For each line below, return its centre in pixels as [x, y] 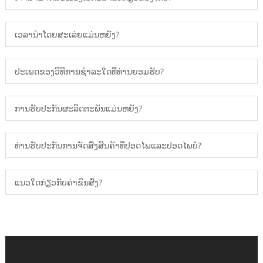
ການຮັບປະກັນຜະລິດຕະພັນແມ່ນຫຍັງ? [78, 108]
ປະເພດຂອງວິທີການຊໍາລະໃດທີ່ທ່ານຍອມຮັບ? [89, 71]
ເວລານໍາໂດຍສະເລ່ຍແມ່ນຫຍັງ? [67, 34]
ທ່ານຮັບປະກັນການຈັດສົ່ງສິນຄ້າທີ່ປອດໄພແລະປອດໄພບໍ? [108, 145]
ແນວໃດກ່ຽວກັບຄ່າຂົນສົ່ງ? [58, 182]
